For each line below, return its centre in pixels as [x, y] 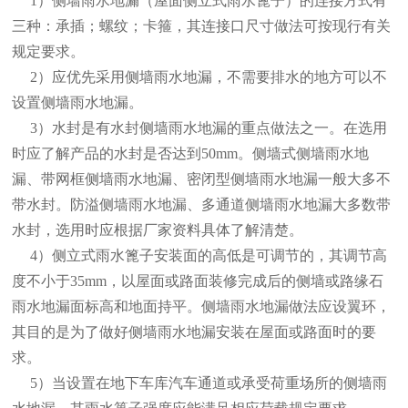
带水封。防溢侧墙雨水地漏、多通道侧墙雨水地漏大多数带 [202, 205]
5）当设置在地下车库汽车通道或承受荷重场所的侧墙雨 [200, 383]
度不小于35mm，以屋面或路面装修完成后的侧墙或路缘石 [198, 281]
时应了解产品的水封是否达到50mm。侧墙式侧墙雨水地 [191, 154]
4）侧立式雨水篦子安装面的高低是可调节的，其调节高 [209, 256]
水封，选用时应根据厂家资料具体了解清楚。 [158, 230]
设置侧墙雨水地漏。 [78, 103]
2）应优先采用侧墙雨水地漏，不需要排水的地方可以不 [200, 77]
